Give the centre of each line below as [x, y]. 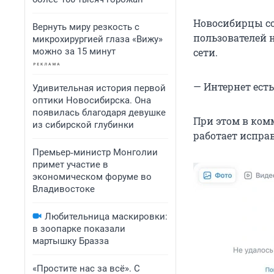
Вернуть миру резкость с [86, 27]
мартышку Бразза [71, 241]
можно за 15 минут [74, 51]
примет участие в [70, 165]
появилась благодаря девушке [99, 113]
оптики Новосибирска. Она [92, 100]
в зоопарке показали [79, 229]
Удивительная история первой [99, 88]
